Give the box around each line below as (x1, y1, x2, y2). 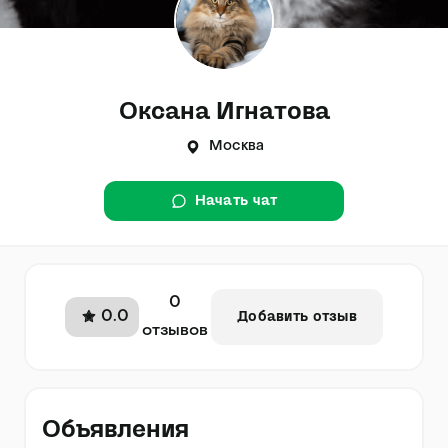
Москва (208, 140, 264, 153)
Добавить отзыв (237, 310, 357, 324)
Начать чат (194, 194, 278, 208)
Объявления (42, 417, 189, 441)
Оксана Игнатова (118, 99, 330, 123)
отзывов (142, 323, 209, 339)
